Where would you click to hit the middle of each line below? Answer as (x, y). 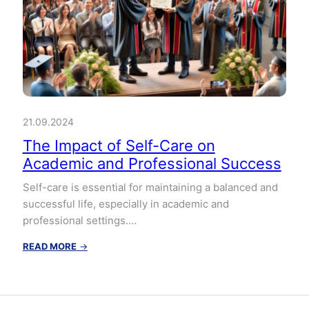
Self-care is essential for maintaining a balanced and (150, 187)
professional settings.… (79, 220)
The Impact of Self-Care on (119, 145)
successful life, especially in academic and (126, 203)
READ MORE (49, 246)
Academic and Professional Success (152, 163)
